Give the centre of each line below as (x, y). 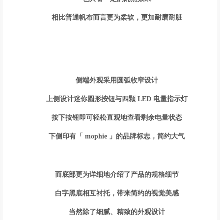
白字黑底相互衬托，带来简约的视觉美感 (117, 193)
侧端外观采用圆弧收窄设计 (117, 80)
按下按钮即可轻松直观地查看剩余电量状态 (117, 118)
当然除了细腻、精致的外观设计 (117, 212)
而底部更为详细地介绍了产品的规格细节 (117, 175)
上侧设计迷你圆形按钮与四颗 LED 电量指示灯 (117, 99)
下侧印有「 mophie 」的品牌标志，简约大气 (117, 136)
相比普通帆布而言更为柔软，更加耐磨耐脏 (117, 17)
